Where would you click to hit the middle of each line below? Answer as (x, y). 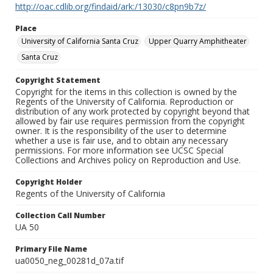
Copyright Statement (58, 80)
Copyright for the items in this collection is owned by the (126, 92)
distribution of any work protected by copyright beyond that (133, 112)
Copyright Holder (49, 182)
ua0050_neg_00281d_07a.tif (69, 261)
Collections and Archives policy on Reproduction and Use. (128, 160)
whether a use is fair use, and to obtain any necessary (122, 141)
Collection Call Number (60, 216)
